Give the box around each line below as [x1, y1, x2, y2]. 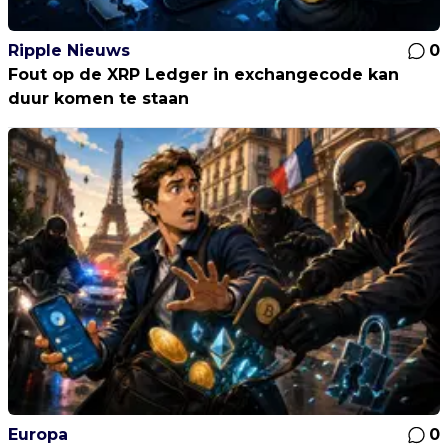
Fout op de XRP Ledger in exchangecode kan [8, 64, 399, 84]
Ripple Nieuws [8, 40, 130, 60]
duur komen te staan [8, 88, 189, 108]
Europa [8, 424, 68, 444]
